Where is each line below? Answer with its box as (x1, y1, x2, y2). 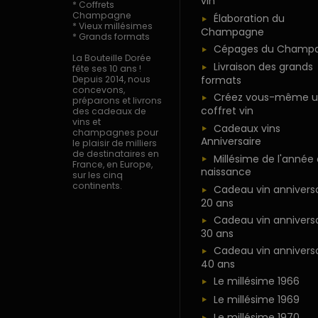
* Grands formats (72, 31, 150, 43)
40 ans (200, 256, 235, 271)
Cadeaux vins (213, 121, 280, 136)
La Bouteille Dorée (72, 52, 151, 65)
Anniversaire (200, 134, 261, 149)
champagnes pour (72, 126, 158, 139)
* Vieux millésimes (72, 20, 153, 33)
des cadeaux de (72, 105, 146, 118)
